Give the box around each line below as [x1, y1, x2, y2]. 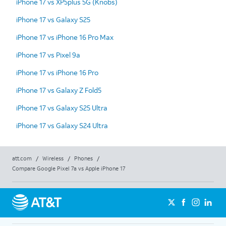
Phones [74, 154, 93, 162]
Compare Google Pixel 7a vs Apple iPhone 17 [12, 164, 125, 172]
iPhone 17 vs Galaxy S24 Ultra [16, 120, 108, 130]
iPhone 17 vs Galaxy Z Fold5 [16, 85, 101, 95]
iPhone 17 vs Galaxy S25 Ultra [16, 102, 107, 112]
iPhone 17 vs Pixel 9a [16, 49, 80, 60]
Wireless [42, 154, 64, 162]
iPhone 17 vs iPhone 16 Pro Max [16, 32, 114, 42]
